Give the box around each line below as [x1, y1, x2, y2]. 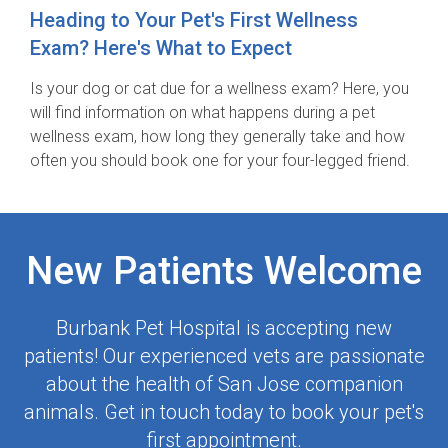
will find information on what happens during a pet [30, 103, 375, 123]
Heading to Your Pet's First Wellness [30, 8, 358, 33]
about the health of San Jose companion [45, 372, 403, 397]
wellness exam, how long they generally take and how [30, 127, 405, 147]
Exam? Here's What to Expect [30, 36, 292, 61]
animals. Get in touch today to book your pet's [24, 400, 424, 425]
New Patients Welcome [26, 248, 422, 294]
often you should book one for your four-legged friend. [30, 151, 410, 171]
